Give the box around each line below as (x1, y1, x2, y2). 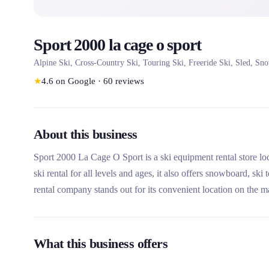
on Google (56, 76, 95, 86)
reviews (115, 76, 144, 86)
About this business (34, 127, 138, 142)
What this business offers (34, 236, 168, 251)
